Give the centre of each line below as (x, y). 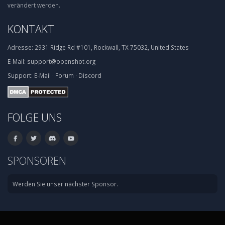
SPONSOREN (37, 160)
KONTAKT (31, 29)
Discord (90, 75)
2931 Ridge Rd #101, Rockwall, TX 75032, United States (111, 47)
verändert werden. (34, 5)
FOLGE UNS (35, 117)
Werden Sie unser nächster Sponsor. (65, 184)
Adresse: (20, 47)
